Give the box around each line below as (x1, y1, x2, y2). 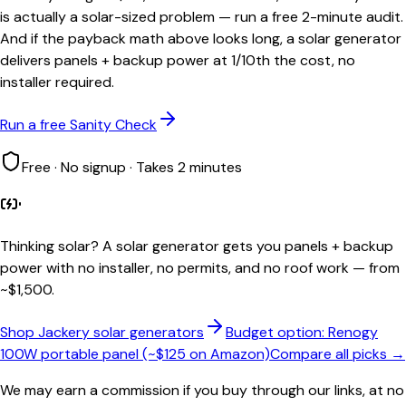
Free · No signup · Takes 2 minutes (22, 157, 242, 177)
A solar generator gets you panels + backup (102, 236, 393, 256)
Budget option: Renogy (226, 322, 378, 342)
